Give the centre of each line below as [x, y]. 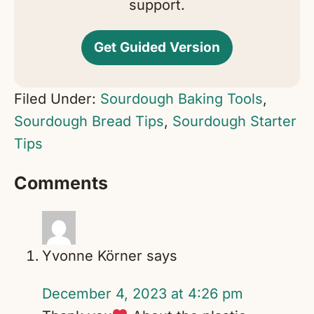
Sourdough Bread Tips [89, 122]
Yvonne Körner [92, 256]
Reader [56, 169]
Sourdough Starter [234, 122]
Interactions [86, 199]
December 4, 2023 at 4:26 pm [143, 294]
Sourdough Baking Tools [182, 99]
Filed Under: [57, 99]
